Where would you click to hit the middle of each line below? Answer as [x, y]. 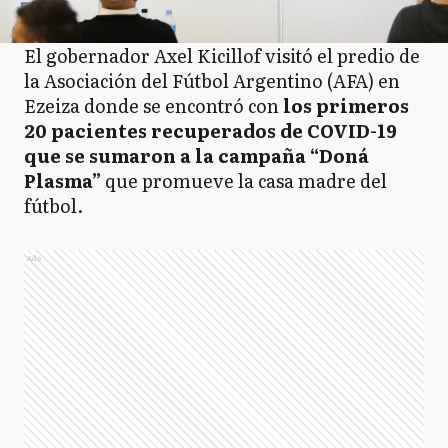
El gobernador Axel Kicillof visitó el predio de [222, 55]
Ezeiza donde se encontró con [151, 105]
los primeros [344, 105]
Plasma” [64, 180]
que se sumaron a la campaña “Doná [196, 155]
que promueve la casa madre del [246, 180]
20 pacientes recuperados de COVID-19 [210, 130]
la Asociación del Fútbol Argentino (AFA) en [212, 80]
